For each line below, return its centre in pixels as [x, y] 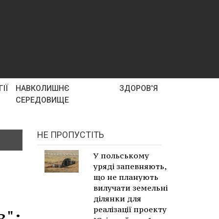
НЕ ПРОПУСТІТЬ [71, 135]
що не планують [126, 177]
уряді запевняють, [130, 166]
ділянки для [117, 198]
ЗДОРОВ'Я [139, 88]
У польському [121, 155]
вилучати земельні [131, 188]
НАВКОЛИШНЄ [43, 88]
